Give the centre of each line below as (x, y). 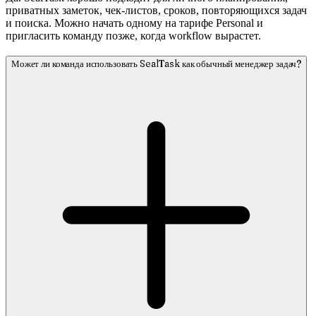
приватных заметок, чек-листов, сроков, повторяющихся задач (156, 10)
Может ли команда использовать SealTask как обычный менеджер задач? (157, 64)
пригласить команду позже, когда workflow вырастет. (133, 35)
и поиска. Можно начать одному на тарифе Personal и (134, 23)
